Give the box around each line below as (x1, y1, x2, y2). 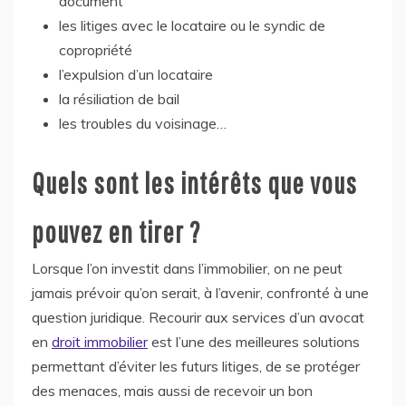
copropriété (59, 40, 132, 59)
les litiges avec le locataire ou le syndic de (59, 15, 325, 34)
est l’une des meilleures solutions (148, 332, 360, 351)
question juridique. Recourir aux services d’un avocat (32, 307, 364, 326)
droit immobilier (52, 332, 148, 351)
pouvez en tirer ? (32, 214, 201, 248)
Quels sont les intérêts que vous (32, 165, 357, 199)
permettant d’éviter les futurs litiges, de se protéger (32, 356, 360, 375)
